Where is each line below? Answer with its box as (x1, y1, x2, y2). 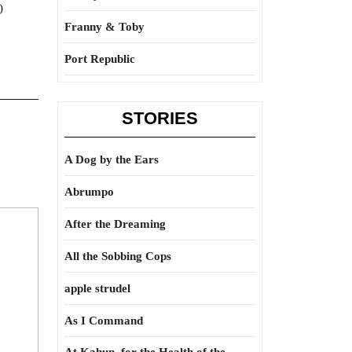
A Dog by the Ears (64, 153, 159, 166)
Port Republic (64, 53, 135, 65)
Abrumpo (64, 185, 114, 198)
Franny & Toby (64, 20, 145, 33)
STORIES (122, 108, 198, 128)
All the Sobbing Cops (64, 250, 171, 262)
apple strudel (64, 282, 130, 295)
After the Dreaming (64, 218, 166, 230)
